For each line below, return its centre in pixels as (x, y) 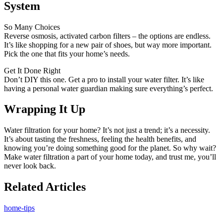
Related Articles (45, 187)
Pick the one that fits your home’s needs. (67, 54)
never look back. (30, 166)
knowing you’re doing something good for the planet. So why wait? (110, 148)
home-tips (19, 208)
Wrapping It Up (45, 109)
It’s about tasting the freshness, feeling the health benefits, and (100, 139)
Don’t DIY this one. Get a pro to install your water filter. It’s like (104, 79)
